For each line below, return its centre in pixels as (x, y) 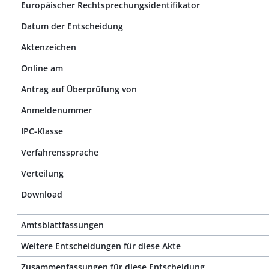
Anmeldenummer (56, 110)
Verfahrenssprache (60, 152)
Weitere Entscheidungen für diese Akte (101, 246)
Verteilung (42, 173)
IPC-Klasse (42, 131)
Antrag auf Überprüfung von (79, 89)
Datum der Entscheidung (72, 26)
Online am (42, 68)
